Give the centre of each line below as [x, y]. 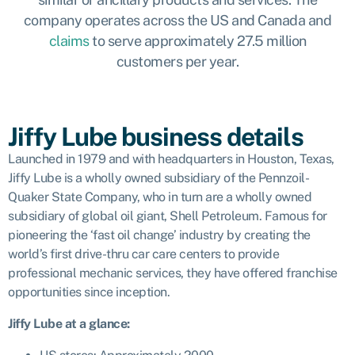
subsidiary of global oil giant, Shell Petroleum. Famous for [168, 216]
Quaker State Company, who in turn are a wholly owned [160, 197]
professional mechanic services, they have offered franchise [173, 273]
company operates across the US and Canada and [177, 20]
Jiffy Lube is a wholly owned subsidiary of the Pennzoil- [158, 178]
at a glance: [96, 324]
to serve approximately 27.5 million [198, 41]
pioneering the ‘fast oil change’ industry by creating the [159, 235]
